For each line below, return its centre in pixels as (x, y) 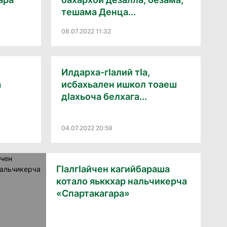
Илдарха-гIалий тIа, (106, 72)
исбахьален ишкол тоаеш (119, 84)
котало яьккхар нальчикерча (122, 181)
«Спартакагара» (93, 193)
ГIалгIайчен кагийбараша (113, 169)
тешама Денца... (99, 12)
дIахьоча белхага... (104, 97)
